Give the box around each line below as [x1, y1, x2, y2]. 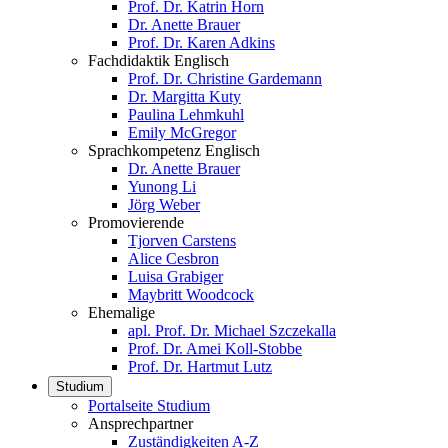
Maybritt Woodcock [128, 286, 254, 303]
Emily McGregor [128, 124, 236, 141]
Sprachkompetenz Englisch [88, 142, 260, 159]
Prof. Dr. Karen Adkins [128, 34, 275, 51]
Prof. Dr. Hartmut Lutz [128, 358, 272, 375]
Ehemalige [88, 304, 155, 321]
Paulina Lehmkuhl [128, 106, 244, 123]
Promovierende [88, 214, 184, 231]
